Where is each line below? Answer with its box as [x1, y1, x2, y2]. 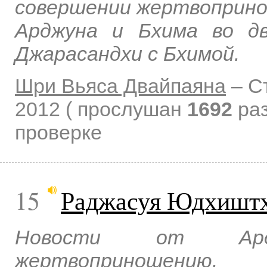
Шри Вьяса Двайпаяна [15, 74, 226, 97]
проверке [15, 120, 102, 144]
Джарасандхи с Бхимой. [15, 42, 240, 66]
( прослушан [66, 97, 187, 120]
